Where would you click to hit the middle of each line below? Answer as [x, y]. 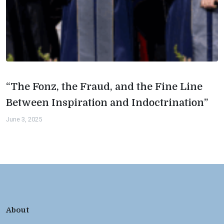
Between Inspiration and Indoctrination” [107, 103]
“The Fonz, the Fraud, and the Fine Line [104, 87]
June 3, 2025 [24, 119]
